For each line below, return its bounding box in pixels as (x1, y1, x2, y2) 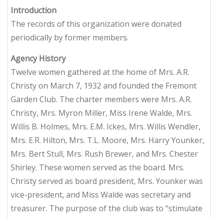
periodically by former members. (11, 32, 130, 43)
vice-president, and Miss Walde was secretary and (11, 189, 191, 200)
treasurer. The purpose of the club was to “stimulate (11, 203, 202, 214)
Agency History (11, 53, 66, 64)
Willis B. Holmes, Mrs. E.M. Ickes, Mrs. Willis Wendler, (11, 121, 200, 132)
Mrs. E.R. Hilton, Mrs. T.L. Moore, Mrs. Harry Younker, (11, 135, 204, 146)
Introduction (11, 5, 56, 16)
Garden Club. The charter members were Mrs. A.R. (11, 94, 192, 105)
